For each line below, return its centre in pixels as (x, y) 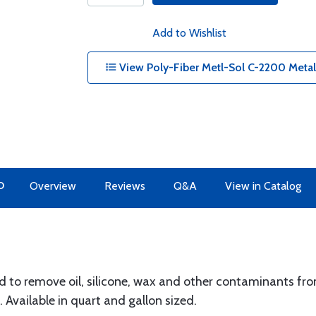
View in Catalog (263, 186)
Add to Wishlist (189, 33)
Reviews (124, 186)
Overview (53, 186)
